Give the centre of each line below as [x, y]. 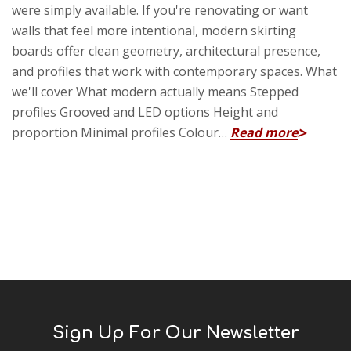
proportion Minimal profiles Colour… [121, 132]
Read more [264, 132]
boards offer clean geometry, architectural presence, [166, 51]
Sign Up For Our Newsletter [175, 333]
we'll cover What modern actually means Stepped [155, 91]
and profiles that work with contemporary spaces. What [174, 71]
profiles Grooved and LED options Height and [145, 112]
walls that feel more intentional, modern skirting [154, 30]
